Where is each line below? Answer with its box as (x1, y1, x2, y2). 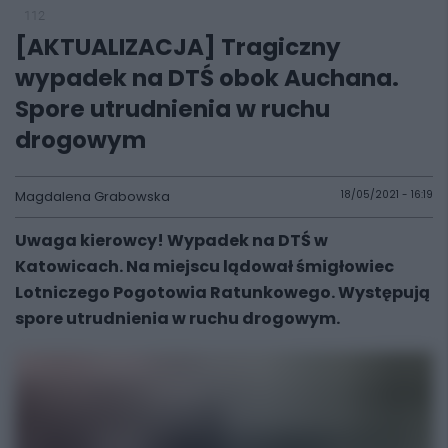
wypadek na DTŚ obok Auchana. (15, 62, 399, 94)
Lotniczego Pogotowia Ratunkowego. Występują (15, 281, 430, 304)
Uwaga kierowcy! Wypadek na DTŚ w (15, 229, 328, 252)
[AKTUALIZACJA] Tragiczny (15, 31, 341, 63)
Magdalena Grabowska (15, 187, 170, 206)
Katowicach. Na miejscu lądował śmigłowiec (15, 255, 394, 278)
